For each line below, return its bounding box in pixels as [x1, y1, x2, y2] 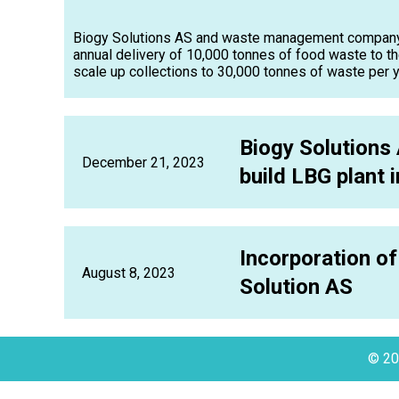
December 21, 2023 [82, 153, 205, 171]
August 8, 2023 [82, 264, 175, 281]
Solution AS [240, 274, 354, 299]
